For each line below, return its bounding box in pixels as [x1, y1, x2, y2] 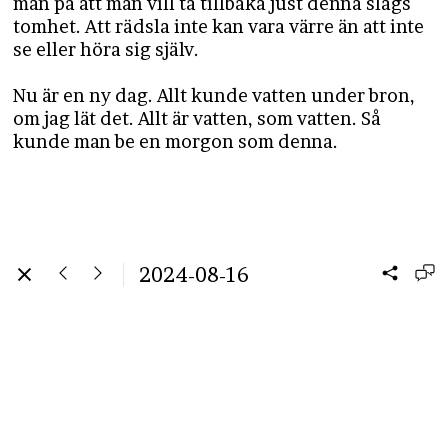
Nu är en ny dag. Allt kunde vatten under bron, [13, 85, 416, 106]
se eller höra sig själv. [13, 39, 204, 60]
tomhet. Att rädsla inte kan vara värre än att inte [13, 16, 425, 37]
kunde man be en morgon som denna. [13, 131, 339, 152]
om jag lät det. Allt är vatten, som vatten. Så [13, 108, 382, 129]
